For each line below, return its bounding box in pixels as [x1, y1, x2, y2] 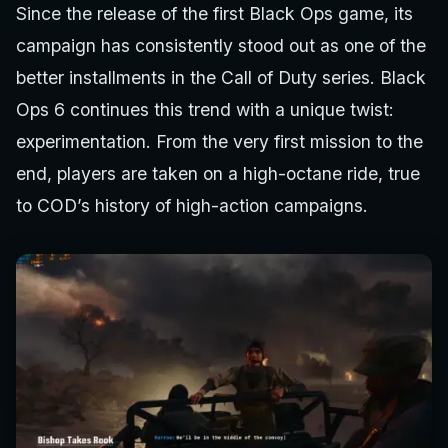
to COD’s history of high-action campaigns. [16, 195, 368, 216]
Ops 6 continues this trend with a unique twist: [16, 99, 394, 120]
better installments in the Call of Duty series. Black [16, 67, 426, 88]
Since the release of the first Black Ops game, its [16, 3, 413, 24]
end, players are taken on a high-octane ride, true [16, 163, 420, 184]
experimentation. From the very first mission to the [16, 131, 423, 152]
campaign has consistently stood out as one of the [16, 35, 426, 56]
